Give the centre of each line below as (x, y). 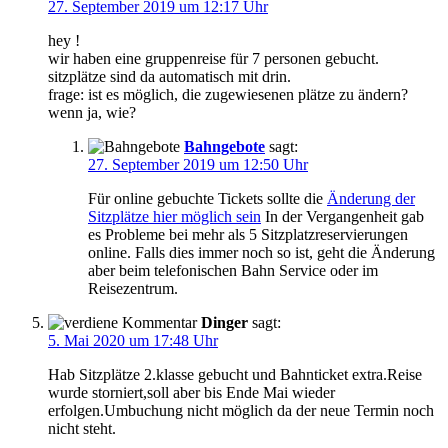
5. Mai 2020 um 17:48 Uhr (133, 341)
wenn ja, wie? (92, 113)
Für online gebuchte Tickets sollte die (207, 199)
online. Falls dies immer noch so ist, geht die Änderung (261, 253)
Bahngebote (224, 147)
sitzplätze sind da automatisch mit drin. (169, 77)
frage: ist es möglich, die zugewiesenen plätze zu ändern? (228, 95)
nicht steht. (82, 429)
